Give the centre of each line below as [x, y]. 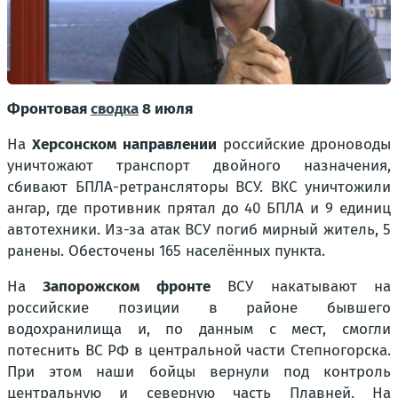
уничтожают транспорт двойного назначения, [199, 166]
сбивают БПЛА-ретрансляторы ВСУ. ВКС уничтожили [199, 187]
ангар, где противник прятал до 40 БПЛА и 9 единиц [199, 209]
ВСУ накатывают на [301, 287]
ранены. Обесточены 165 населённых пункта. [166, 251]
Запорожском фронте [127, 287]
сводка [115, 109]
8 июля [166, 109]
